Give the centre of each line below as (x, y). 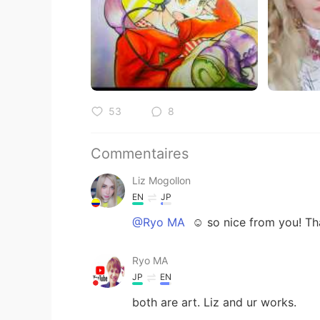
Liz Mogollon (161, 180)
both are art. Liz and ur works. (214, 302)
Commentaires (140, 153)
